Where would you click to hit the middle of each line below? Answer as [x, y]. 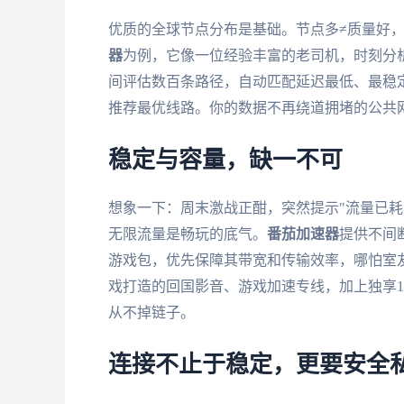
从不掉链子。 [151, 312]
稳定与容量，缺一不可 [225, 160]
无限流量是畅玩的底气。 [188, 234]
